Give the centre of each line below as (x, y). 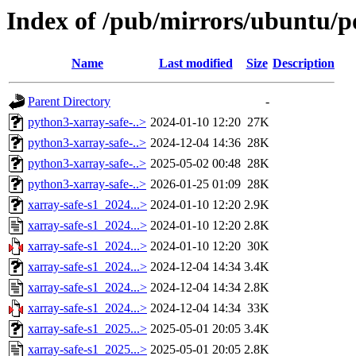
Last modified (195, 64)
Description (304, 64)
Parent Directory (69, 102)
